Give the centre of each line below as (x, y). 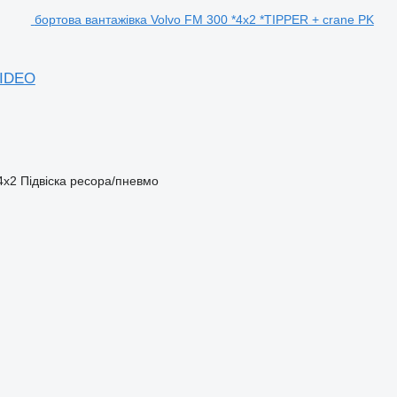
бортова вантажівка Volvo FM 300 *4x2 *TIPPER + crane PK (204, 19)
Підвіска (43, 180)
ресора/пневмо (114, 180)
